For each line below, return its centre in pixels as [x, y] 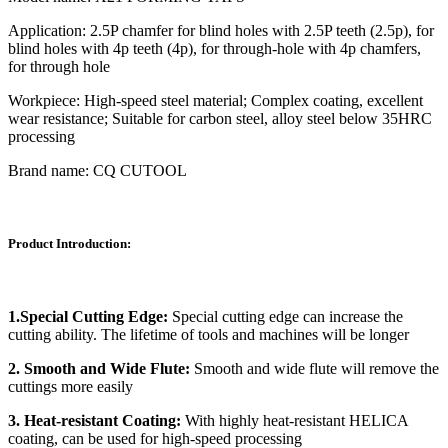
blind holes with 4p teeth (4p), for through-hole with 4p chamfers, [214, 48]
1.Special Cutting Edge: [88, 317]
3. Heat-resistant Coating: [94, 421]
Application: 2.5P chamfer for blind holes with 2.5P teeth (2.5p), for [221, 30]
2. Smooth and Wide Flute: [101, 369]
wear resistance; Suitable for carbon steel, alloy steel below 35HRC [220, 118]
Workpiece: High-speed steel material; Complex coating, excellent [215, 100]
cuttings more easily [70, 387]
